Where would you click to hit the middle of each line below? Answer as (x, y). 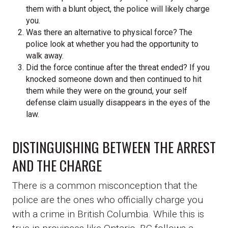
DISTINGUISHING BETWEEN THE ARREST (114, 147)
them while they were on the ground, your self (107, 91)
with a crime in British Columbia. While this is (108, 214)
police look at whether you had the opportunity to (112, 44)
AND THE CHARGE (57, 166)
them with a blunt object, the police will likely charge (118, 9)
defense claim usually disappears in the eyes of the (118, 102)
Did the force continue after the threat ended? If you (118, 67)
